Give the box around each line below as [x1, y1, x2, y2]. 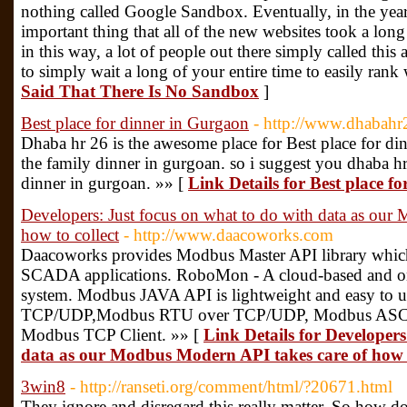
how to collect [21, 225, 119, 244]
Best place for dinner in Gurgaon [21, 114, 249, 133]
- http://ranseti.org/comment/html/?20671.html [70, 377, 392, 396]
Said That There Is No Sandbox [21, 82, 259, 101]
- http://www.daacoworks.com [124, 225, 333, 244]
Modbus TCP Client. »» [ [21, 325, 203, 344]
